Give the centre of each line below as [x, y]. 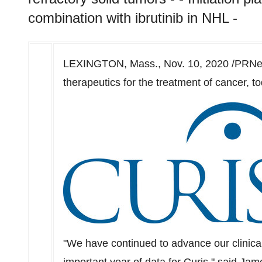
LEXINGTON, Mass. [111, 64]
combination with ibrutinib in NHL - [133, 18]
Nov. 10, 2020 [196, 64]
